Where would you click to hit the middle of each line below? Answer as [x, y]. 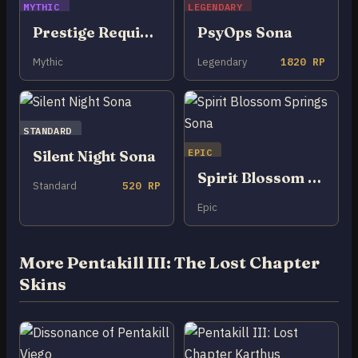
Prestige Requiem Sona [147, 32]
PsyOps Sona [245, 32]
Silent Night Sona [94, 156]
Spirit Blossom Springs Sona [314, 177]
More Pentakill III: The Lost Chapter [169, 262]
